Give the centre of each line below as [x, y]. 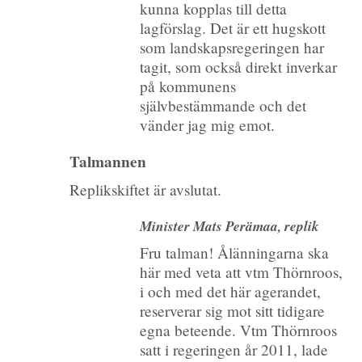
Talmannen [107, 161]
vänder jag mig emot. [207, 124]
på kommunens [187, 86]
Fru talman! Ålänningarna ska [234, 253]
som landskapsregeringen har [232, 47]
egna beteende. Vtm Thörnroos [238, 330]
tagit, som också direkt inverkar [238, 66]
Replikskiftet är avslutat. [145, 190]
